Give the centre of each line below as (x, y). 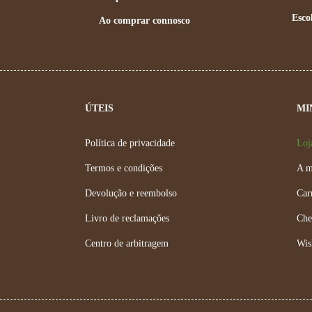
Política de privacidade (130, 143)
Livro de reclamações (127, 218)
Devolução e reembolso (131, 193)
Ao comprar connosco (144, 20)
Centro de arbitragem (126, 243)
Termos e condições (123, 168)
